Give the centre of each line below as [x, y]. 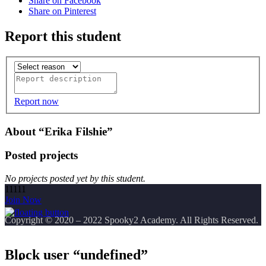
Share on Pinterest [62, 11]
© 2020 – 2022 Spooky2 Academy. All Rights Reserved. [152, 220]
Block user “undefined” [76, 254]
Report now [37, 101]
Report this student [63, 37]
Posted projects [41, 156]
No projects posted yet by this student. [75, 179]
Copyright [25, 220]
